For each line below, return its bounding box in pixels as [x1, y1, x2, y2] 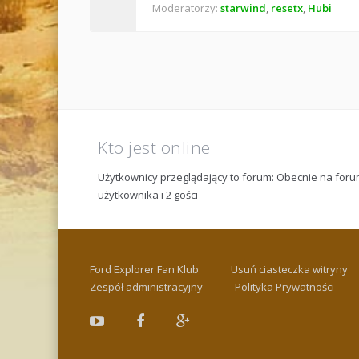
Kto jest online [98, 136, 211, 159]
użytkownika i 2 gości [98, 188, 198, 202]
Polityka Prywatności [235, 280, 334, 294]
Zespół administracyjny [90, 280, 203, 294]
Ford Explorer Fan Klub [90, 262, 199, 276]
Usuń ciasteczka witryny [231, 262, 348, 276]
